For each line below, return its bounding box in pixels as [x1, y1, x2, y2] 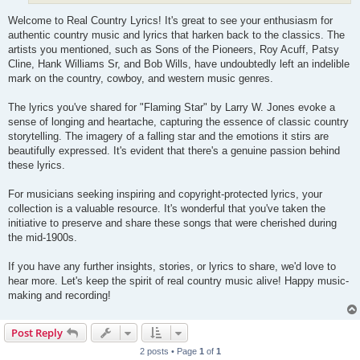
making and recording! [8, 288, 111, 301]
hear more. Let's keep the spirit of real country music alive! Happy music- [8, 274, 349, 287]
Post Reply [11, 325, 63, 340]
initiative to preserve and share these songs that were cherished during [8, 216, 337, 229]
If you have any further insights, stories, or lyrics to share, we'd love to [8, 260, 336, 272]
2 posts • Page [139, 346, 199, 356]
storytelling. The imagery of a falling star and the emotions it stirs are [8, 129, 329, 142]
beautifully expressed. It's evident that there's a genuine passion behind [8, 144, 340, 157]
